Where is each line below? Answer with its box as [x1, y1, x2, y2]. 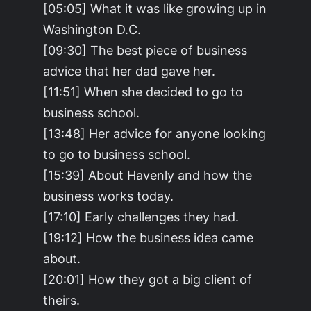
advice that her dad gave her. [43, 62, 216, 78]
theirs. [43, 292, 81, 308]
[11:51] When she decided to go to [43, 83, 244, 99]
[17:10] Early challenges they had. [43, 208, 239, 224]
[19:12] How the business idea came [43, 229, 254, 245]
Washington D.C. [43, 21, 142, 37]
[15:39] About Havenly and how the [43, 167, 253, 183]
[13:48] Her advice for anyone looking [43, 125, 267, 141]
